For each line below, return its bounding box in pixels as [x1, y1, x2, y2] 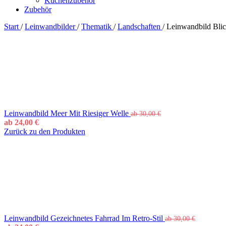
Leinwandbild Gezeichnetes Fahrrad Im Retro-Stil [4, 214, 165, 223]
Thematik [81, 22, 114, 31]
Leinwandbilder [25, 22, 77, 31]
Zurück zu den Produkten [4, 127, 85, 136]
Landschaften [118, 22, 162, 31]
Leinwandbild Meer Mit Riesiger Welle [4, 109, 131, 118]
